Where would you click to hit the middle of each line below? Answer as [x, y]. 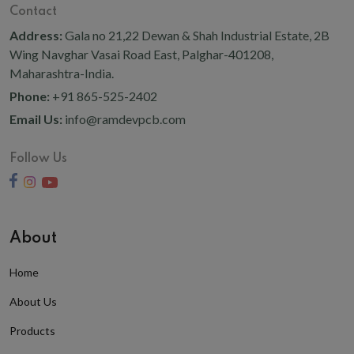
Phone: [31, 86]
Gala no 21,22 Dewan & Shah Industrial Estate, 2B [197, 25]
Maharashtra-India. [62, 63]
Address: [37, 25]
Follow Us [38, 149]
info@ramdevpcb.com [125, 109]
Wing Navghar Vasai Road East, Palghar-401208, [141, 44]
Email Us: [37, 109]
